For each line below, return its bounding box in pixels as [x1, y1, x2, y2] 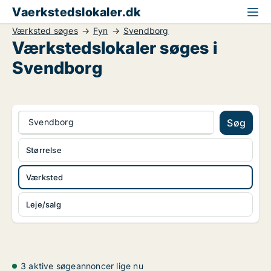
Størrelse [26, 145, 62, 155]
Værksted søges [12, 25, 78, 36]
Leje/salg [26, 200, 61, 209]
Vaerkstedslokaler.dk [12, 5, 140, 19]
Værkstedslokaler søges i [12, 38, 217, 58]
